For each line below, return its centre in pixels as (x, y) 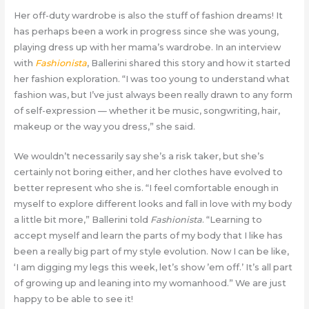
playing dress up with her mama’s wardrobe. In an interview (147, 47)
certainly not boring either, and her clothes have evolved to (148, 172)
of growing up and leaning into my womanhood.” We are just (150, 283)
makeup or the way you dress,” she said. (104, 126)
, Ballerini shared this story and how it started (188, 63)
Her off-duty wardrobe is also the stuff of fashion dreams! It (148, 15)
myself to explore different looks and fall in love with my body (152, 203)
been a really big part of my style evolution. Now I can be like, (151, 251)
